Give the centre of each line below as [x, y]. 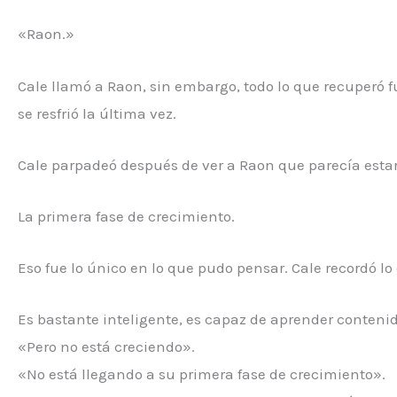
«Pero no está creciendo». [106, 347]
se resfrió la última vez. [97, 113]
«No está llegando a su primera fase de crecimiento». [202, 374]
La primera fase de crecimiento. [126, 216]
